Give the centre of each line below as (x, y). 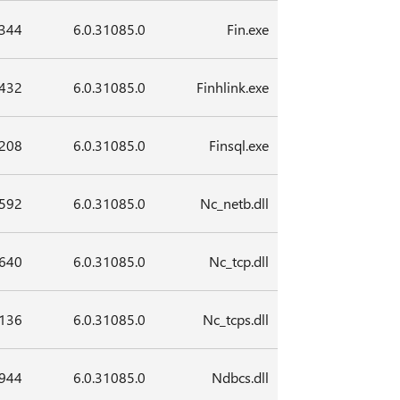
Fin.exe (248, 29)
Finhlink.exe (233, 87)
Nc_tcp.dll (239, 262)
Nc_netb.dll (235, 204)
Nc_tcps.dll (236, 320)
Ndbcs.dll (241, 378)
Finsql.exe (239, 146)
